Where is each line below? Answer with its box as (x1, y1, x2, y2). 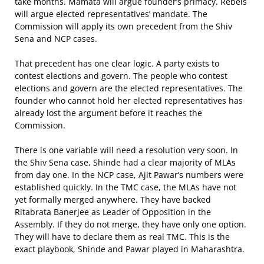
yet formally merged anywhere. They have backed (15, 194, 211, 205)
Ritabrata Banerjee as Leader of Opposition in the (15, 206, 211, 217)
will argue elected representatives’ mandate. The (15, 8, 207, 19)
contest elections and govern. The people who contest (15, 70, 227, 81)
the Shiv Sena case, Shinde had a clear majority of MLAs (15, 157, 236, 168)
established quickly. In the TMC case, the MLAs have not (15, 181, 236, 193)
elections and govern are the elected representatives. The (15, 82, 243, 94)
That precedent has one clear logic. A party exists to (15, 58, 219, 69)
